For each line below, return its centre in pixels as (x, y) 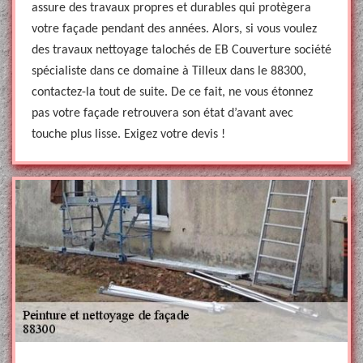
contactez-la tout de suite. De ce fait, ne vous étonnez (172, 92)
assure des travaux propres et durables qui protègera (171, 8)
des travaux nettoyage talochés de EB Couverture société (181, 50)
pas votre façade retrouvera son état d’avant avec (162, 113)
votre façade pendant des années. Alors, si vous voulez (174, 29)
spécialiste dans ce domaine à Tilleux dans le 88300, (169, 71)
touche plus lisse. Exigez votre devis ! (128, 135)
